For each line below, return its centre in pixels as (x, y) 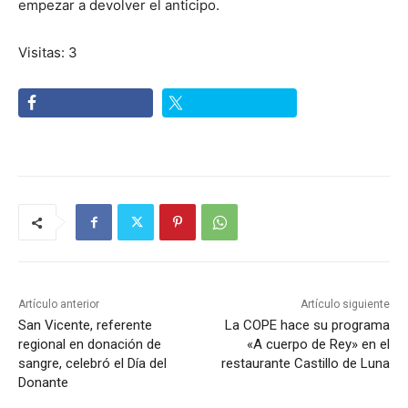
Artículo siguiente (345, 305)
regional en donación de (90, 345)
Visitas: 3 (48, 53)
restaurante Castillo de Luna (305, 364)
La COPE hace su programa (307, 326)
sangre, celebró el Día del (92, 364)
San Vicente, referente (85, 326)
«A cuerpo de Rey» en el (318, 345)
